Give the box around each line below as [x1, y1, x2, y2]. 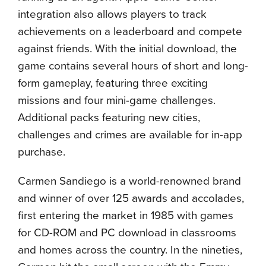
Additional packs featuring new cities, [18, 111, 200, 124]
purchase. [18, 145, 65, 159]
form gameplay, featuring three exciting [18, 77, 208, 90]
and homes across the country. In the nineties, [18, 243, 242, 256]
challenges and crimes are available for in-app [18, 128, 242, 141]
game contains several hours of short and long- [18, 59, 248, 72]
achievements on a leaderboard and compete [18, 25, 242, 38]
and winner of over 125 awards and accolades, [18, 192, 244, 205]
